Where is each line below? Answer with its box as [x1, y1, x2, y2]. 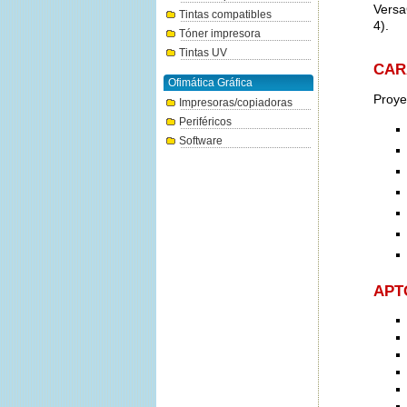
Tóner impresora [179, 27, 261, 40]
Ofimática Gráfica [168, 76, 253, 89]
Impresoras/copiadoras [179, 96, 293, 109]
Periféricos [179, 115, 232, 128]
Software [179, 134, 223, 147]
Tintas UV [179, 46, 227, 59]
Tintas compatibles [179, 8, 272, 21]
